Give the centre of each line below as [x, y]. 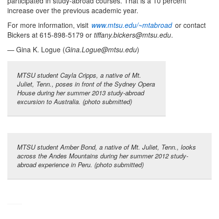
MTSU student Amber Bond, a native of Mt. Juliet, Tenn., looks [107, 147]
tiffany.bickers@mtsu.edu [132, 34]
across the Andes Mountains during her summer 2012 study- [103, 155]
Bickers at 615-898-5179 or [51, 34]
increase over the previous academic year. [73, 10]
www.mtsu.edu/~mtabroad [132, 25]
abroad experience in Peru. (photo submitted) [80, 164]
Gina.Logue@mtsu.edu [101, 49]
